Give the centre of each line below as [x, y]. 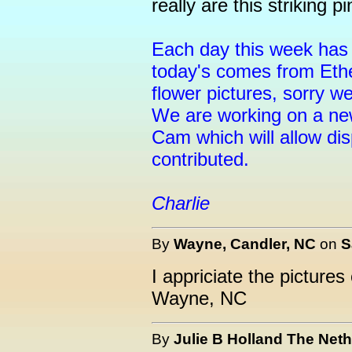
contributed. [200, 159]
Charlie [181, 203]
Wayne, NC [199, 298]
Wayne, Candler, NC [245, 244]
